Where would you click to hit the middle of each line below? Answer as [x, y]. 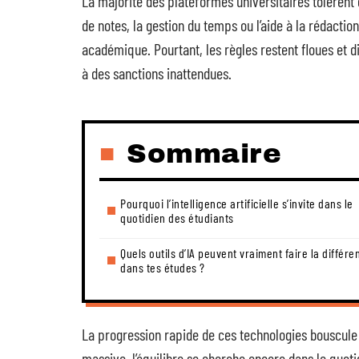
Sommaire [204, 153]
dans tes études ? [163, 267]
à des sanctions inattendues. [157, 73]
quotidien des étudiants [177, 218]
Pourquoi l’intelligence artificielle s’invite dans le [237, 203]
